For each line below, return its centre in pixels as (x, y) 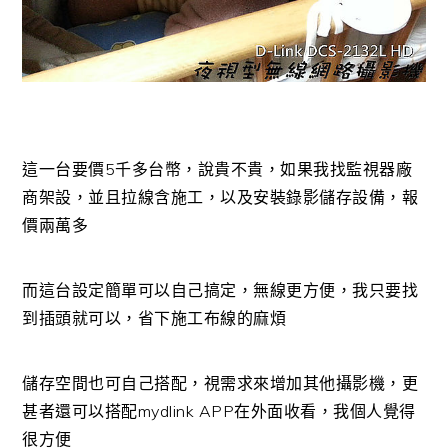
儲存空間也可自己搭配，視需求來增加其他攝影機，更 (220, 382)
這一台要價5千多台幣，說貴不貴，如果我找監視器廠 (217, 168)
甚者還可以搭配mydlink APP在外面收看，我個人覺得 (219, 410)
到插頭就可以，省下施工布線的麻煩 (154, 317)
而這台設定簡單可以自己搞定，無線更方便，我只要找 (220, 289)
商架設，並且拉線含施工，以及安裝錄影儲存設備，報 (220, 196)
